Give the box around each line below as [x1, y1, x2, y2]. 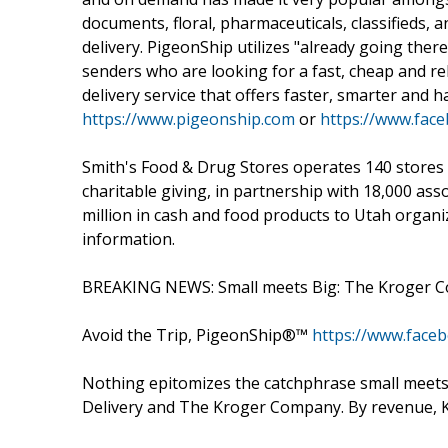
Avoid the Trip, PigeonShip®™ [82, 323, 312, 346]
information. [82, 227, 175, 250]
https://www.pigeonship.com [82, 107, 295, 130]
